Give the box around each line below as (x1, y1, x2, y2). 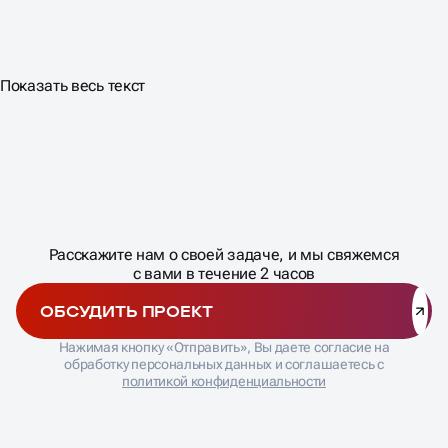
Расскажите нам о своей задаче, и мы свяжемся (48, 178, 400, 198)
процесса (222, 126, 290, 146)
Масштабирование (222, 107, 359, 127)
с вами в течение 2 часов (132, 197, 316, 217)
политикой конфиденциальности (121, 306, 327, 323)
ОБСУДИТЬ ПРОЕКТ (40, 234, 213, 255)
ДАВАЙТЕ (143, 147, 305, 188)
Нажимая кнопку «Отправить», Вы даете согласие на (58, 272, 390, 289)
